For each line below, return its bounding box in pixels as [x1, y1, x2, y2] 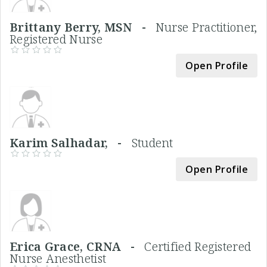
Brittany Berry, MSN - [10, 18, 156, 35]
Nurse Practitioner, [155, 18, 257, 35]
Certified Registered [144, 238, 252, 254]
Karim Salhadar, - [10, 134, 132, 151]
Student [131, 134, 173, 151]
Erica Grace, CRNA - [10, 238, 145, 254]
